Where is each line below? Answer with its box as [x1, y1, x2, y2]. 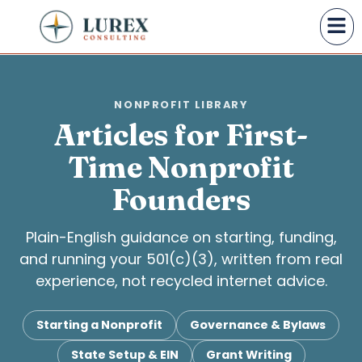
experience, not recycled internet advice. [35, 271, 327, 292]
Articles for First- [54, 116, 308, 154]
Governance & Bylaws [190, 316, 326, 333]
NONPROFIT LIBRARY [114, 98, 248, 112]
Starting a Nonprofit [36, 316, 162, 333]
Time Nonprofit [68, 149, 294, 186]
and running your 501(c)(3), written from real [19, 249, 343, 270]
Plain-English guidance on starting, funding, [25, 227, 337, 248]
